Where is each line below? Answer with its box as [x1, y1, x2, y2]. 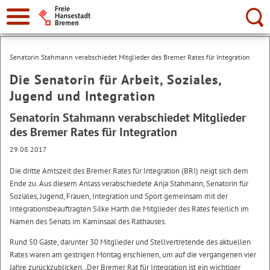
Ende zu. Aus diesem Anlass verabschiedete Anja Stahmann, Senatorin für [10, 178, 248, 189]
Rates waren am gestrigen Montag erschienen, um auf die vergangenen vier [10, 250, 256, 260]
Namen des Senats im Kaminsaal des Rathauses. [10, 216, 166, 227]
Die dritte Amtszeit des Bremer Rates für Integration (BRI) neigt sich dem [10, 166, 248, 176]
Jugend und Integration [10, 87, 155, 104]
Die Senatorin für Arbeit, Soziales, [10, 71, 221, 88]
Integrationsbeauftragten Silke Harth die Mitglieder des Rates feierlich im [10, 204, 249, 214]
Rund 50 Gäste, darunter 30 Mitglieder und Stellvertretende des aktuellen [10, 237, 251, 247]
